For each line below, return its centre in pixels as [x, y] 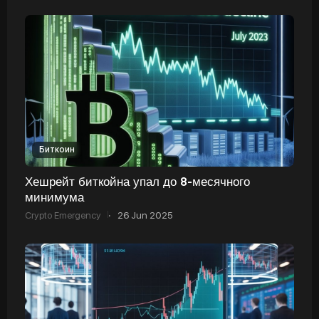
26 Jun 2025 [145, 215]
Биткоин [57, 149]
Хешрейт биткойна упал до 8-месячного [137, 181]
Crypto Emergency [63, 215]
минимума [54, 197]
